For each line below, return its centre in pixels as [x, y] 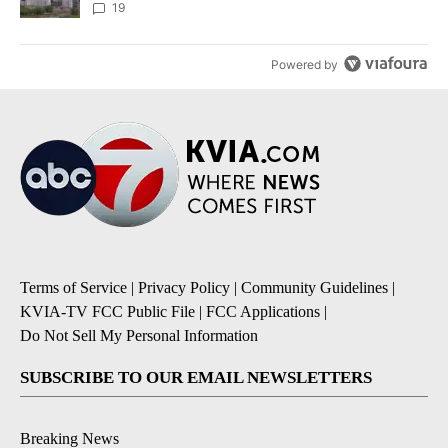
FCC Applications [263, 312]
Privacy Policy [184, 288]
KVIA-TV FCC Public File [107, 312]
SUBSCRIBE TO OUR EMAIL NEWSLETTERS [196, 378]
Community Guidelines [314, 288]
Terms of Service [73, 288]
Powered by [305, 64]
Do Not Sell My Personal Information [139, 336]
